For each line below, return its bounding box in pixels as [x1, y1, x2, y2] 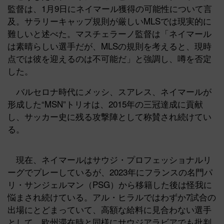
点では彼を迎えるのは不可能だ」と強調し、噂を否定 [7, 52, 211, 65]
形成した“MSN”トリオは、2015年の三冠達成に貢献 [7, 97, 203, 110]
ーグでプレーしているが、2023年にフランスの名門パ [7, 165, 212, 178]
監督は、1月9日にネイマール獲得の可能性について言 [7, 2, 212, 15]
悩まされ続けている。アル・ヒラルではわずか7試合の [7, 190, 216, 203]
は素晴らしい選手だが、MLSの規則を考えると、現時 [7, 39, 211, 52]
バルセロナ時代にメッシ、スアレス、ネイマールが [7, 85, 211, 98]
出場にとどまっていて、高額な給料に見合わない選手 [7, 203, 211, 216]
